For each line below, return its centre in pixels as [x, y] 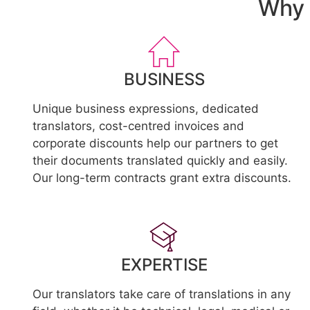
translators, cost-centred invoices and [138, 126]
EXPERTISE [164, 265]
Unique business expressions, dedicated [146, 109]
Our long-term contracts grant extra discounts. [162, 178]
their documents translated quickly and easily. [160, 161]
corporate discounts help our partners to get [155, 143]
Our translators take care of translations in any [162, 294]
